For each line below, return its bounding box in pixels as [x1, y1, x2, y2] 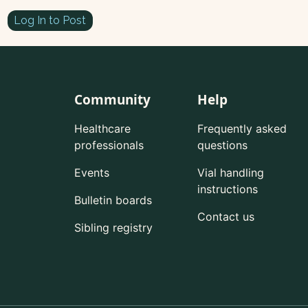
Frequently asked [197, 122, 287, 136]
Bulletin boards [74, 193, 152, 208]
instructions [197, 182, 258, 197]
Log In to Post [14, 13, 87, 27]
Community [74, 91, 151, 109]
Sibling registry [74, 221, 153, 235]
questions [197, 138, 247, 153]
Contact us [197, 210, 254, 224]
